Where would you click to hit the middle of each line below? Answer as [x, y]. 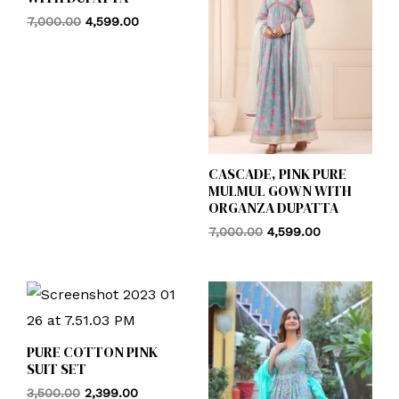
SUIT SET [57, 369]
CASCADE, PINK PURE [277, 173]
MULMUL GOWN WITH [280, 190]
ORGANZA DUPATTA [273, 207]
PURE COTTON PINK [92, 352]
